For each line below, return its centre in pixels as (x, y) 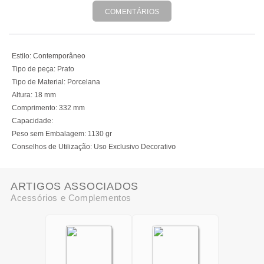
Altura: (22, 95)
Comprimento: (34, 108)
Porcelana (84, 82)
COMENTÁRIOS (132, 12)
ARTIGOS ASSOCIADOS (75, 186)
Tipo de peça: (34, 69)
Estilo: (22, 56)
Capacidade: (32, 121)
